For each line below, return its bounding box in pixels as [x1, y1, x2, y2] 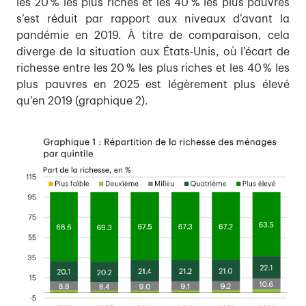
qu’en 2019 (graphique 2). [16, 96, 148, 107]
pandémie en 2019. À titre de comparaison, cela [16, 30, 290, 42]
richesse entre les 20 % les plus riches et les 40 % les [16, 63, 290, 74]
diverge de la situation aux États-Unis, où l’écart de [16, 46, 290, 58]
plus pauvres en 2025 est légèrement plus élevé [16, 79, 290, 91]
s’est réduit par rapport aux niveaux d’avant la [16, 14, 290, 25]
